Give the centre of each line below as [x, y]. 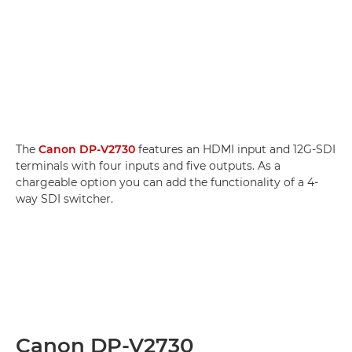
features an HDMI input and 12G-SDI [235, 149]
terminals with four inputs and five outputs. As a [148, 165]
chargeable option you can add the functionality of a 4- [167, 182]
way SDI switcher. [64, 198]
